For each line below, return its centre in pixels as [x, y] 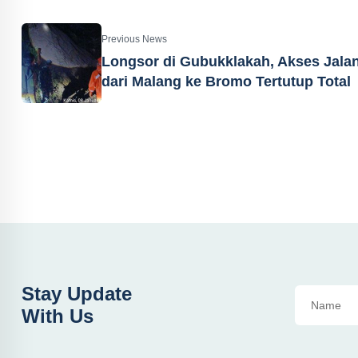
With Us [58, 316]
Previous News [134, 39]
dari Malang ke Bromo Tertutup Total [226, 82]
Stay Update [77, 294]
